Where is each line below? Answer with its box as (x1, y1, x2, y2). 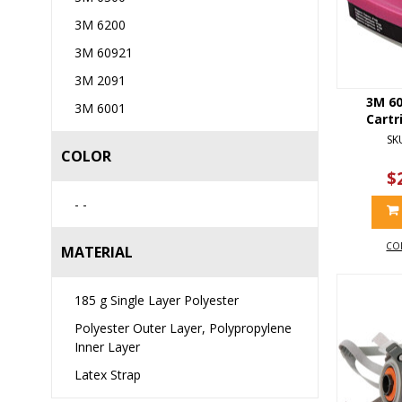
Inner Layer (74, 338, 140, 355)
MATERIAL (61, 242, 133, 262)
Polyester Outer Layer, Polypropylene (74, 319, 292, 336)
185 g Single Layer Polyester (74, 292, 239, 309)
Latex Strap (74, 366, 141, 383)
